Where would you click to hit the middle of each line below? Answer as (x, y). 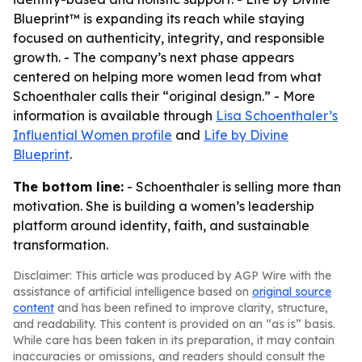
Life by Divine (246, 135)
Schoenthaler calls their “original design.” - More (164, 96)
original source (292, 292)
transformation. (61, 245)
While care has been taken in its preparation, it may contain (174, 340)
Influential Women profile (93, 135)
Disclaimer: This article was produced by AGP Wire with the (172, 276)
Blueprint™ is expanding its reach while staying (159, 19)
